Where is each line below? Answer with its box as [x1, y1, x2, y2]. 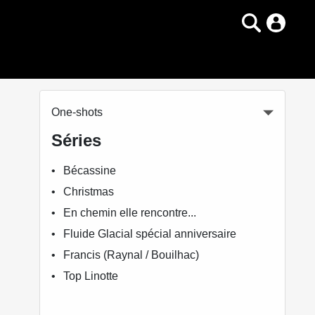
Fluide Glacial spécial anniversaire [63, 228, 237, 240]
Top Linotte [63, 270, 119, 282]
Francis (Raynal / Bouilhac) [63, 249, 200, 261]
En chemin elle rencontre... [63, 207, 197, 219]
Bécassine [63, 165, 117, 176]
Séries [51, 131, 101, 150]
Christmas [63, 186, 115, 198]
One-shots [51, 106, 103, 118]
